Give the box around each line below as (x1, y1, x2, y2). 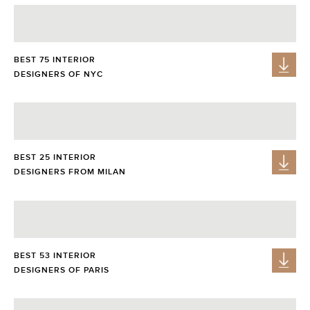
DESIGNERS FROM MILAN (14, 167, 126, 177)
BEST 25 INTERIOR (14, 152, 96, 163)
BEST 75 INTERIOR (14, 55, 95, 65)
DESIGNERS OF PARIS (14, 264, 109, 275)
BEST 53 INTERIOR (14, 250, 96, 260)
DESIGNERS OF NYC (14, 69, 103, 80)
